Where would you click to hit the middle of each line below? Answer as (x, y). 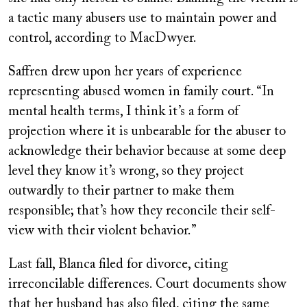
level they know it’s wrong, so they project (126, 171)
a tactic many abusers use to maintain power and (143, 18)
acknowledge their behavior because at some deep (147, 151)
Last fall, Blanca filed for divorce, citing (118, 264)
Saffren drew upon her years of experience (125, 72)
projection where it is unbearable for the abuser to (147, 131)
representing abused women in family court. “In (141, 91)
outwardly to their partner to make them (121, 191)
